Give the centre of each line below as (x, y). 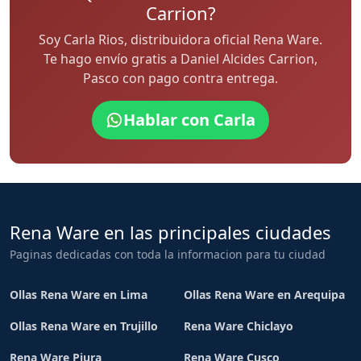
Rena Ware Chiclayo (239, 326)
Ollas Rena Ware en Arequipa (264, 295)
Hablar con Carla (189, 120)
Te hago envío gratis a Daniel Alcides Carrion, (180, 59)
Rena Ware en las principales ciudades (170, 232)
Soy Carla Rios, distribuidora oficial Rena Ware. (180, 39)
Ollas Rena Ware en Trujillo (84, 326)
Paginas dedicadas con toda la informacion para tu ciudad (168, 254)
